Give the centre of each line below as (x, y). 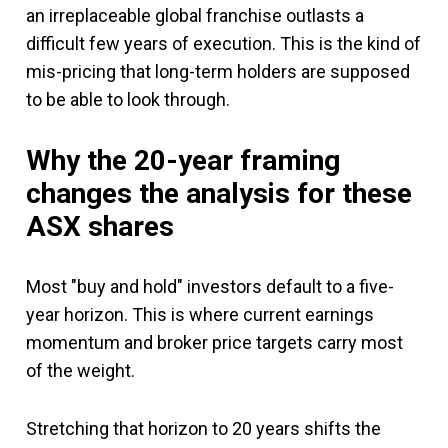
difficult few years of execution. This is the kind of (223, 43)
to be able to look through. (128, 99)
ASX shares (100, 226)
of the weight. (80, 370)
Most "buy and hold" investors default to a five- (210, 286)
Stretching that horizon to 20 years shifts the (203, 428)
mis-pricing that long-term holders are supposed (218, 71)
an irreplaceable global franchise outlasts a (195, 15)
